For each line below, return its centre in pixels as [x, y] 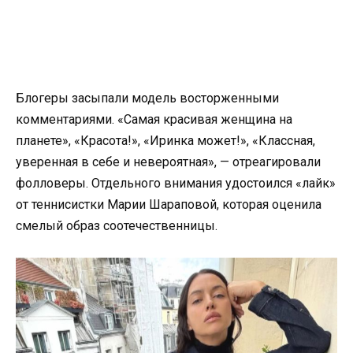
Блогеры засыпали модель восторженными [147, 98]
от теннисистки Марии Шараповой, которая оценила [169, 204]
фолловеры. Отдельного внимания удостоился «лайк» [176, 183]
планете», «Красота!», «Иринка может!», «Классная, [165, 140]
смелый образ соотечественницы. [117, 225]
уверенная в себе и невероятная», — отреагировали [168, 162]
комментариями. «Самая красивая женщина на [154, 119]
